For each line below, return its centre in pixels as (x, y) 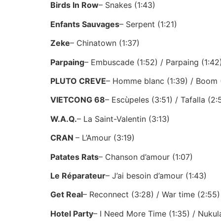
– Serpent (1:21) (148, 24)
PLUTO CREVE (78, 81)
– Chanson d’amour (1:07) (146, 157)
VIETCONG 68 (78, 100)
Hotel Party (72, 213)
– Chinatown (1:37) (105, 43)
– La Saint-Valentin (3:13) (123, 119)
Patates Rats (74, 157)
